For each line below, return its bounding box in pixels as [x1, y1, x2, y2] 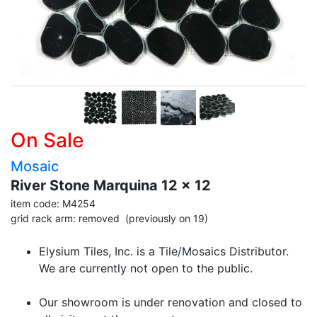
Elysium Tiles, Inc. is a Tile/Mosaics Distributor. [39, 244, 289, 259]
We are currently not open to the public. [39, 261, 253, 276]
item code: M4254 [11, 197, 96, 210]
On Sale [11, 128, 83, 153]
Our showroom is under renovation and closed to [39, 295, 302, 310]
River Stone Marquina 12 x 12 [11, 177, 211, 195]
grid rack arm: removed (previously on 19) [11, 212, 208, 225]
